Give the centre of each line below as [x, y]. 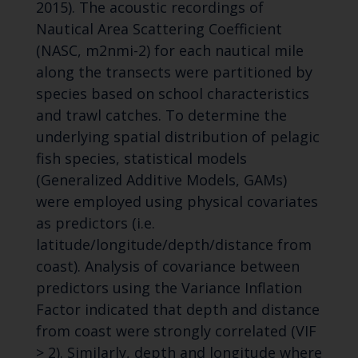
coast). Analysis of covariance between [167, 267]
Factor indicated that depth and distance [177, 310]
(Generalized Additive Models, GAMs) [161, 180]
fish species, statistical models [141, 159]
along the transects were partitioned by [174, 72]
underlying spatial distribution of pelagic [177, 137]
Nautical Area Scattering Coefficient [159, 29]
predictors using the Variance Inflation [169, 288]
